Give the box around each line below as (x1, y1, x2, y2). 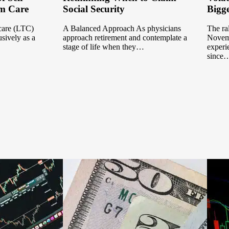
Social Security (63, 3, 125, 14)
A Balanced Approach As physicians (63, 24, 181, 33)
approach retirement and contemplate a (63, 33, 188, 42)
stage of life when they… (63, 42, 145, 52)
